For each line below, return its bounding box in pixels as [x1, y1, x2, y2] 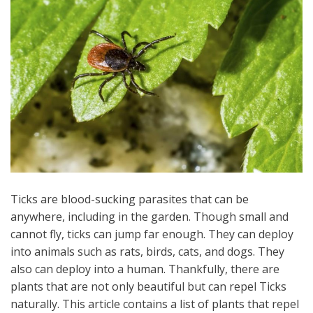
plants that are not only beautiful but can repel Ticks [10, 279, 286, 295]
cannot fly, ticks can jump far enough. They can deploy [10, 226, 293, 242]
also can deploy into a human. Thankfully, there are [10, 261, 279, 277]
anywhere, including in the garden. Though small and [10, 209, 289, 225]
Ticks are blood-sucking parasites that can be [10, 191, 249, 208]
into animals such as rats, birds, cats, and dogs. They [10, 244, 284, 260]
